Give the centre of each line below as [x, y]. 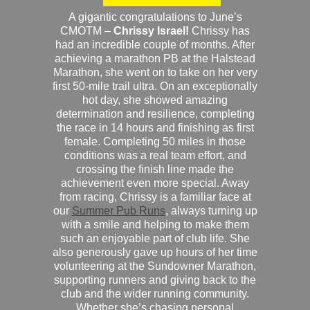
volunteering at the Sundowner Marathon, [155, 266]
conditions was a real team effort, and [155, 155]
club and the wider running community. [155, 294]
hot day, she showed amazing [155, 100]
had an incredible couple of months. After [155, 45]
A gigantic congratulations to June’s [155, 17]
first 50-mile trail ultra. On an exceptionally [155, 86]
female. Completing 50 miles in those [155, 142]
